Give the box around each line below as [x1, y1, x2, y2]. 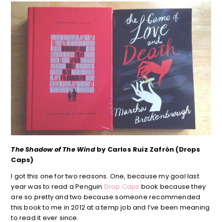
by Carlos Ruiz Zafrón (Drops [95, 145, 201, 155]
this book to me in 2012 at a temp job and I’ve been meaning [11, 203, 210, 213]
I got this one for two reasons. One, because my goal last [11, 171, 199, 181]
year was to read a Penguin [11, 182, 103, 192]
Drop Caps [102, 182, 140, 192]
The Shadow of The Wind [11, 145, 95, 155]
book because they [139, 182, 206, 192]
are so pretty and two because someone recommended [11, 192, 201, 202]
